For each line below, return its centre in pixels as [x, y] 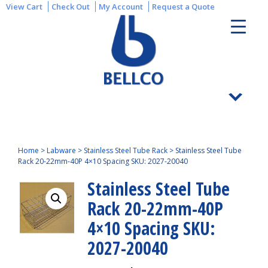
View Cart [24, 7]
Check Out [71, 7]
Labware [61, 150]
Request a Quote [183, 7]
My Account [121, 7]
